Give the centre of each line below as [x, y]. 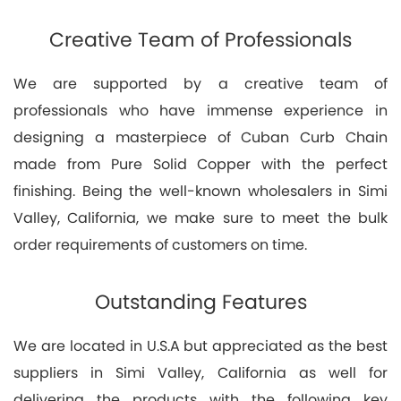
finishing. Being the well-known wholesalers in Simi [200, 191]
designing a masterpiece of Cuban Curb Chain [200, 137]
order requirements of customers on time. [160, 244]
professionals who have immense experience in [200, 110]
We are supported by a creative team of [200, 83]
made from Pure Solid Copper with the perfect [200, 164]
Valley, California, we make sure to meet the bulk [200, 218]
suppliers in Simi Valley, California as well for [200, 372]
